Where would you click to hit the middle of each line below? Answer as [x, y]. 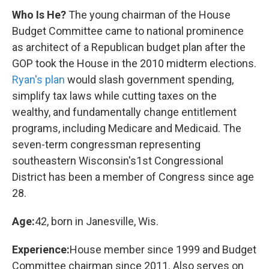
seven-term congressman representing [106, 144]
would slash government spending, [149, 80]
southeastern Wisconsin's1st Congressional [118, 161]
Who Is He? [39, 15]
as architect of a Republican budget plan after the [129, 47]
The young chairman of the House [148, 15]
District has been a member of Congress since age [133, 177]
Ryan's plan [38, 80]
